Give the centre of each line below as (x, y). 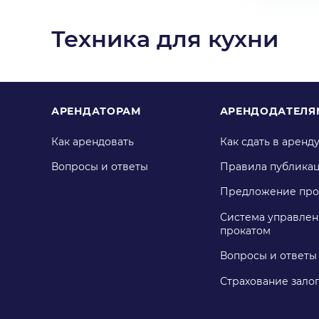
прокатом (245, 231)
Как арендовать (93, 142)
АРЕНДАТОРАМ (96, 111)
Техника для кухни (165, 38)
